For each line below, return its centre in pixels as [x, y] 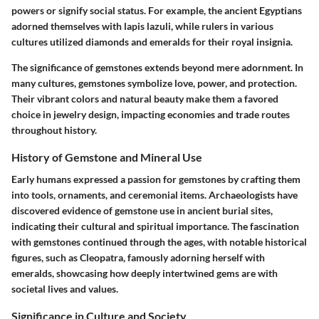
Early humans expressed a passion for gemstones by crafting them [156, 179]
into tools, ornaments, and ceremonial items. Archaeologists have [155, 194]
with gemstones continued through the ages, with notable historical [159, 241]
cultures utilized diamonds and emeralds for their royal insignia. [152, 41]
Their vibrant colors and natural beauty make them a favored [145, 98]
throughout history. [54, 130]
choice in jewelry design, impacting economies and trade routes [151, 114]
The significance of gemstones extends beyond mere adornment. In [157, 67]
